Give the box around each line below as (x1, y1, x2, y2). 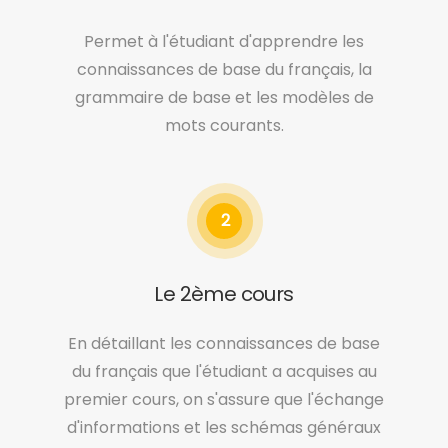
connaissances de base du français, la (76, 57, 372, 81)
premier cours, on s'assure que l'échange (64, 387, 384, 411)
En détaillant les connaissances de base (68, 331, 380, 355)
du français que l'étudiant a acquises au (71, 359, 377, 383)
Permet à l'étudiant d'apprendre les (84, 29, 364, 53)
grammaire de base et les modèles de (74, 85, 374, 109)
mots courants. (164, 113, 284, 137)
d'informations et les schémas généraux (67, 415, 381, 439)
